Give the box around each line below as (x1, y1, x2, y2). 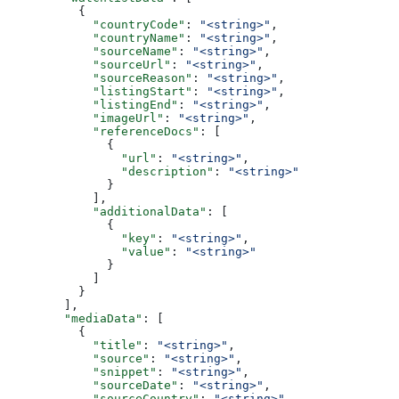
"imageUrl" (7, 110, 164, 125)
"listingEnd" (7, 97, 178, 111)
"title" (7, 338, 142, 352)
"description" (7, 164, 214, 178)
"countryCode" (7, 17, 185, 31)
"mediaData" (7, 311, 142, 325)
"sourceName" (7, 44, 178, 58)
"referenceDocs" (7, 124, 199, 138)
